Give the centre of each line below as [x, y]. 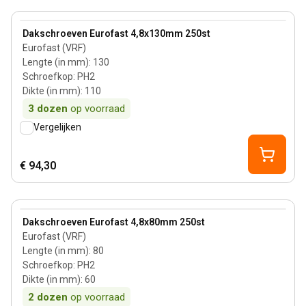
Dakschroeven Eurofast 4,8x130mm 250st [116, 33]
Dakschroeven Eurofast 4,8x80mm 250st [114, 222]
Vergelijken [57, 127]
